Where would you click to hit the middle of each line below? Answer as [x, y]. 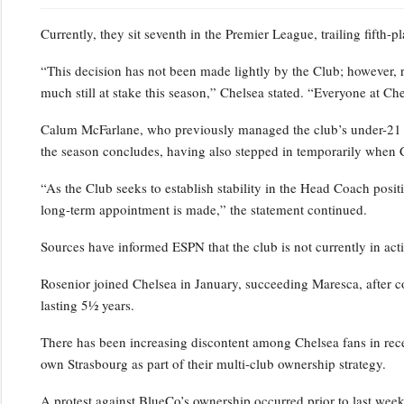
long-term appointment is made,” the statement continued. [203, 209]
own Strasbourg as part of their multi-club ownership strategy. [213, 363]
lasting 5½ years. [87, 304]
